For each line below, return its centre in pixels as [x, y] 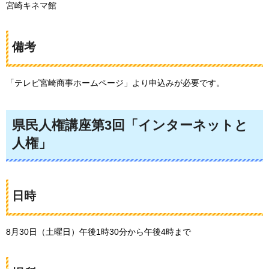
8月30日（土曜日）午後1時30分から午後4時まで [98, 232]
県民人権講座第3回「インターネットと [130, 125]
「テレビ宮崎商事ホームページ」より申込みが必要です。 [115, 83]
